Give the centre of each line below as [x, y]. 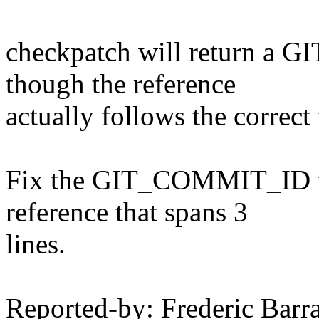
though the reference [121, 84]
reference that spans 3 [127, 212]
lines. [36, 244]
